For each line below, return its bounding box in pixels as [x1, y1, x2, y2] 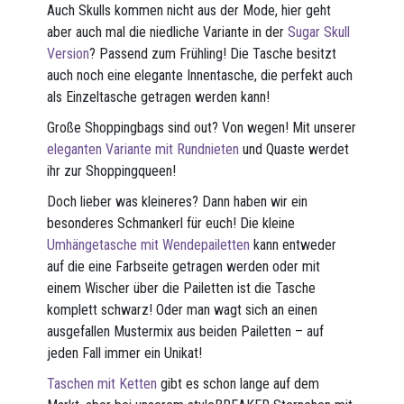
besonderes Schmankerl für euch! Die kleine [47, 215, 296, 233]
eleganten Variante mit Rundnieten [47, 141, 240, 159]
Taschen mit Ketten [47, 375, 158, 393]
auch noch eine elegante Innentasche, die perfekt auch [47, 67, 353, 85]
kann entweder [250, 236, 337, 254]
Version [47, 45, 90, 63]
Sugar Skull [288, 23, 351, 41]
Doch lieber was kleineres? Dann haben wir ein [47, 193, 308, 211]
